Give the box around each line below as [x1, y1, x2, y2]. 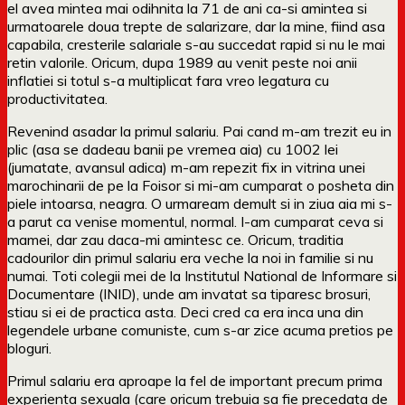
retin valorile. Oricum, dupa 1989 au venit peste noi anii [7, 52, 357, 71]
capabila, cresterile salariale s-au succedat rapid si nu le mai [7, 34, 385, 53]
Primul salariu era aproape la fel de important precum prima [7, 371, 382, 390]
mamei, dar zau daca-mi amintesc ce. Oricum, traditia [7, 230, 344, 249]
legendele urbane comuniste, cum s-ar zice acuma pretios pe [7, 320, 393, 339]
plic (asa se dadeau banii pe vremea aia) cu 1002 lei [7, 139, 338, 158]
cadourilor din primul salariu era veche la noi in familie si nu [7, 248, 373, 267]
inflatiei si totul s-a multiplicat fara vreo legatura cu [7, 71, 329, 89]
